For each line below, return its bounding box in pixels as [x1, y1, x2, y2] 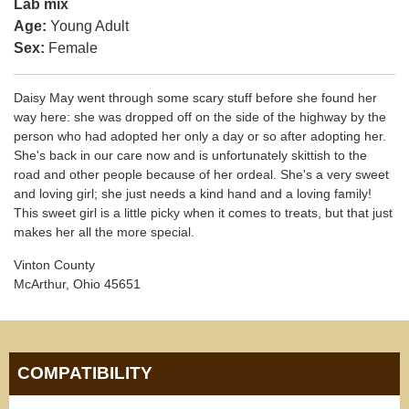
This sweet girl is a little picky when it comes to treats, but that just [14, 205, 393, 221]
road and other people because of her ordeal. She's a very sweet [14, 167, 389, 183]
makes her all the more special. [14, 225, 194, 240]
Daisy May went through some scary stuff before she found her [14, 90, 377, 106]
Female [45, 40, 98, 57]
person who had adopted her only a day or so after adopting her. [14, 129, 386, 144]
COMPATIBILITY [17, 363, 153, 383]
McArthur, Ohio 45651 [14, 276, 141, 291]
